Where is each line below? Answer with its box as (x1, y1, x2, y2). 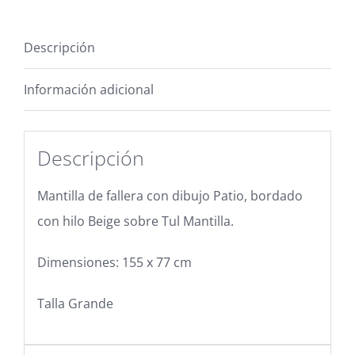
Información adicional (24, 80, 154, 98)
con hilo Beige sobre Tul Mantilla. (36, 212, 234, 230)
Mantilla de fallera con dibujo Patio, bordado (36, 186, 303, 204)
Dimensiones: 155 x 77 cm (36, 253, 192, 271)
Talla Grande (36, 294, 113, 312)
